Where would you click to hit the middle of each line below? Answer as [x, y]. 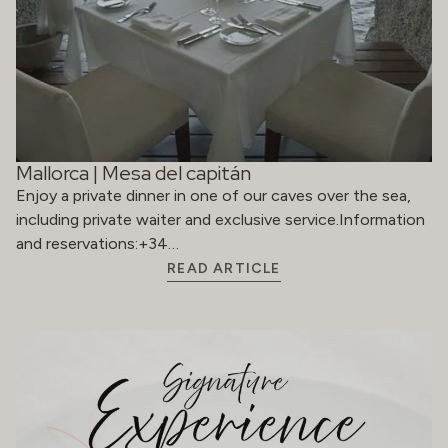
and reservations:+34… [97, 243]
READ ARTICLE [224, 268]
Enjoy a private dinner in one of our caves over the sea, [213, 195]
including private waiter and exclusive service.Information [220, 219]
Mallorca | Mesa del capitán [133, 172]
